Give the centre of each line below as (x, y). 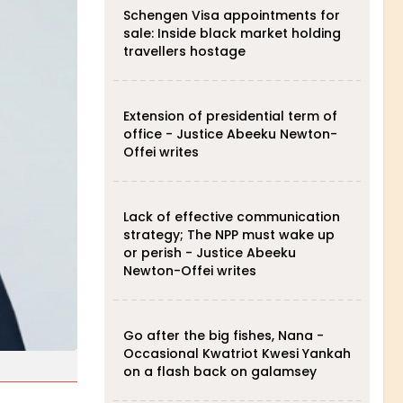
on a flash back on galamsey (219, 372)
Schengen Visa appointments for (231, 15)
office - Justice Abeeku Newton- (230, 134)
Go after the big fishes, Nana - (223, 336)
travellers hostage (184, 51)
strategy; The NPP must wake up (228, 235)
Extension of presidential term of (230, 116)
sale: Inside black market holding (232, 33)
